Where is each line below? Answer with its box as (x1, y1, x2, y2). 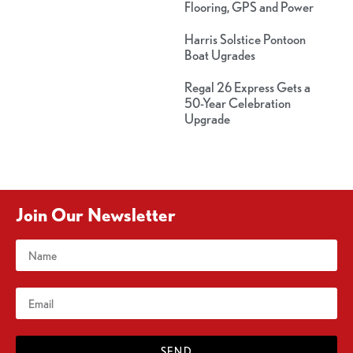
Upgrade (184, 111, 230, 127)
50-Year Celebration (184, 95, 291, 111)
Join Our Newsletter (16, 204, 176, 225)
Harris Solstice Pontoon (184, 32, 306, 47)
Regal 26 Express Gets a (184, 80, 310, 95)
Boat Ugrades (184, 47, 255, 63)
